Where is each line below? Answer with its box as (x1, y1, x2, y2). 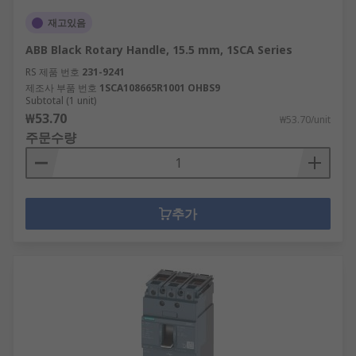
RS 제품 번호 (25, 65, 79, 79)
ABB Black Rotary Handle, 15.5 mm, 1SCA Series (25, 42, 292, 57)
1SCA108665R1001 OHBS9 (99, 81, 220, 95)
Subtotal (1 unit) (25, 94, 96, 107)
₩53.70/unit (280, 113, 331, 126)
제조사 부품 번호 (25, 81, 97, 95)
